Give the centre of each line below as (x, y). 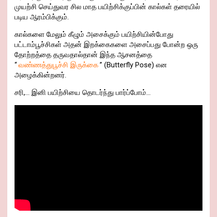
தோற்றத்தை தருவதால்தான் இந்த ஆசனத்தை (83, 55)
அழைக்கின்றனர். (40, 75)
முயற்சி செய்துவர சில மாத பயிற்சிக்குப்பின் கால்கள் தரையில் (107, 7)
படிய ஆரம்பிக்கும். (42, 17)
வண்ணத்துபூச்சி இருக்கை (58, 65)
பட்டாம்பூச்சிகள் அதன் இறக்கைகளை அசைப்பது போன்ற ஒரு (106, 45)
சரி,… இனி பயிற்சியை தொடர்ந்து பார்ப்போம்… (83, 93)
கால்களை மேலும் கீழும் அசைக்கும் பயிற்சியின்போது (94, 35)
